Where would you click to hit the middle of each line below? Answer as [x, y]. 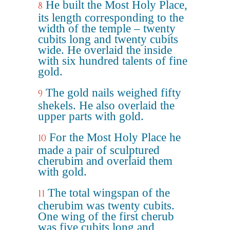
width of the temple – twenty [107, 28]
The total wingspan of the [109, 193]
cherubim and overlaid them [105, 161]
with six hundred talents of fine [113, 61]
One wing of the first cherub [106, 216]
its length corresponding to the [111, 18]
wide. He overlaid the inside [105, 50]
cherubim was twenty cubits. [106, 206]
